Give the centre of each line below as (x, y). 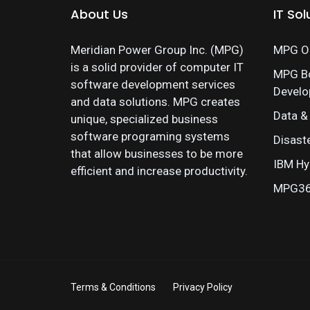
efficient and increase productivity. (159, 171)
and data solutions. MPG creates (155, 102)
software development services (153, 84)
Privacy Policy (203, 287)
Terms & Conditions (113, 287)
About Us (99, 14)
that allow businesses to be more (157, 154)
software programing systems (150, 136)
